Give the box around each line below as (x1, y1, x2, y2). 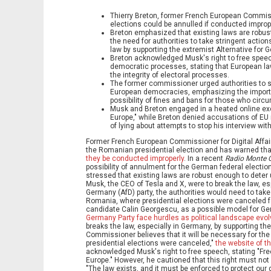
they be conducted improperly (86, 154, 184, 163)
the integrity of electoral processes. (110, 71, 229, 80)
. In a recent (184, 154, 223, 163)
